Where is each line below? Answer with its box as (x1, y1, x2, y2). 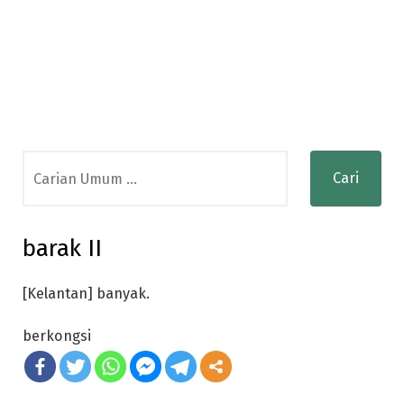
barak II (23, 234, 102, 262)
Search (22, 153, 69, 170)
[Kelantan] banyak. (23, 285, 150, 302)
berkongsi (23, 326, 91, 344)
